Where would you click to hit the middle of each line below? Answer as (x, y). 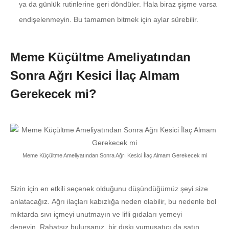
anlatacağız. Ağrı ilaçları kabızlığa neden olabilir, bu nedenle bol (113, 202)
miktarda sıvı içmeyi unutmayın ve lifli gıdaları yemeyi (96, 214)
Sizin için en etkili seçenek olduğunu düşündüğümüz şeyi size (109, 189)
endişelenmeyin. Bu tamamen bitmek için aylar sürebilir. (109, 20)
